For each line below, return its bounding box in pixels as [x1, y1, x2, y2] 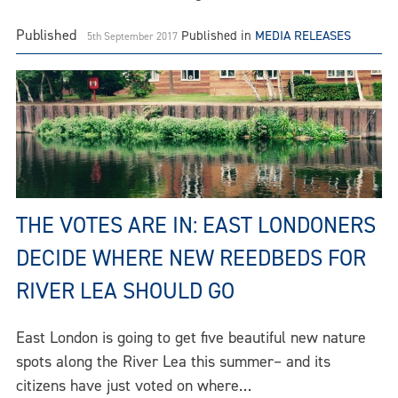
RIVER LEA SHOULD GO [16, 275, 235, 306]
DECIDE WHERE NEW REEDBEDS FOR [16, 243, 366, 273]
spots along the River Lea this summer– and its [16, 351, 330, 373]
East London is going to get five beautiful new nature [16, 327, 366, 349]
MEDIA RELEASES [255, 27, 351, 45]
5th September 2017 [87, 29, 178, 44]
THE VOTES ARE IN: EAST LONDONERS [16, 210, 376, 240]
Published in [181, 27, 255, 45]
